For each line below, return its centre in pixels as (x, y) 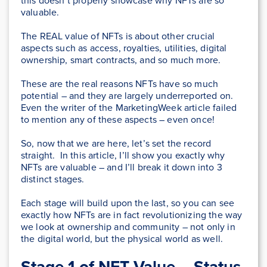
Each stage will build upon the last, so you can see (128, 203)
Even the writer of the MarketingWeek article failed (129, 108)
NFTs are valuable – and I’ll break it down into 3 (122, 167)
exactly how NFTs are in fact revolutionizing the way (132, 215)
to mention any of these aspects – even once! (118, 120)
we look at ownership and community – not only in (128, 227)
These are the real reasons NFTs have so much (120, 84)
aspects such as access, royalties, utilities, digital (124, 48)
